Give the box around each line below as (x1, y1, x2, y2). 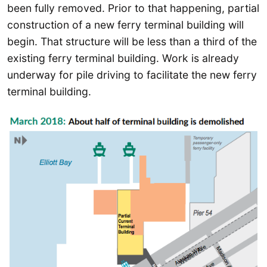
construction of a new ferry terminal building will (7, 18, 244, 31)
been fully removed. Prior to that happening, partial (7, 1, 259, 14)
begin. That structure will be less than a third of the (7, 35, 257, 48)
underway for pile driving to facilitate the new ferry (7, 68, 257, 81)
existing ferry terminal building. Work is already (7, 51, 239, 64)
